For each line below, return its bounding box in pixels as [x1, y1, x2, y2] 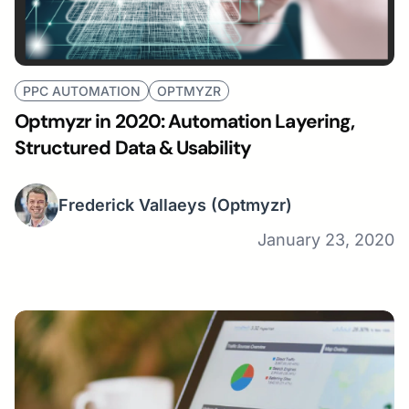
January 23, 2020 [257, 229, 394, 249]
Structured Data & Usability [15, 134, 252, 161]
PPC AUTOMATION [23, 82, 141, 99]
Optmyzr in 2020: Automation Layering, [15, 108, 354, 134]
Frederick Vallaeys [58, 195, 206, 215]
